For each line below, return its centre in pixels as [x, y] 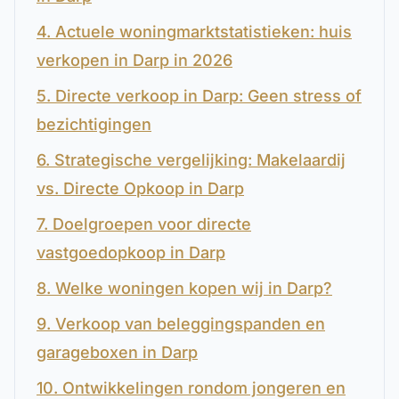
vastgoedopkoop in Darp [131, 252]
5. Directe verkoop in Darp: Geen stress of [199, 96]
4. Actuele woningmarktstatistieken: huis [194, 32]
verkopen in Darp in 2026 [134, 60]
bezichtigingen [94, 124]
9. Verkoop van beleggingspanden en [181, 324]
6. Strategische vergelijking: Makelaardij [191, 160]
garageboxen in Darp [117, 352]
